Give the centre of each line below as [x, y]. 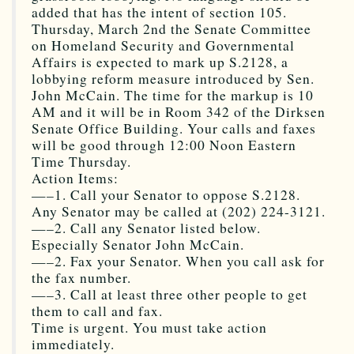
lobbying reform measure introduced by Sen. [173, 78]
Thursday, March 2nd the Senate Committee [171, 28]
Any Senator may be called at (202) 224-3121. [179, 211]
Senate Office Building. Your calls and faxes [174, 128]
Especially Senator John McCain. [138, 244]
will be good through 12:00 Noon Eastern [164, 145]
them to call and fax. [97, 311]
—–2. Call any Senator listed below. [146, 228]
